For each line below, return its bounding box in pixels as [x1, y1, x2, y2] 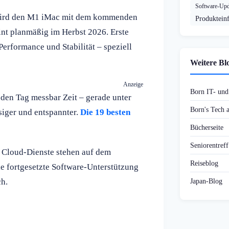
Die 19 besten [80, 107, 130, 117]
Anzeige [123, 80, 143, 88]
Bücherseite [190, 123, 223, 132]
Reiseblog [190, 159, 218, 168]
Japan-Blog [190, 177, 222, 186]
